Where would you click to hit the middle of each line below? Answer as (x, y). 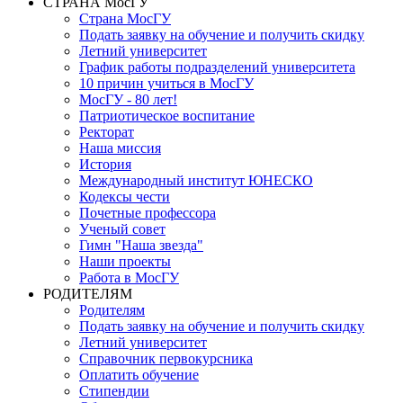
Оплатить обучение (139, 375)
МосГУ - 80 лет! (128, 99)
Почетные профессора (148, 213)
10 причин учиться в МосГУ (166, 83)
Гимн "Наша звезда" (141, 245)
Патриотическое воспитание (167, 116)
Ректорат (107, 132)
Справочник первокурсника (166, 358)
